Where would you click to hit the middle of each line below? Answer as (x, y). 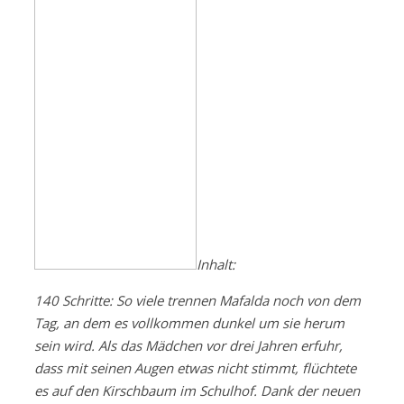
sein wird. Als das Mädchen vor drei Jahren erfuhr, (188, 346)
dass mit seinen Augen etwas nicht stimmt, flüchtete (195, 368)
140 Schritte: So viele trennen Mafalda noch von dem (197, 301)
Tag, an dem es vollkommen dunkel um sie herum (189, 323)
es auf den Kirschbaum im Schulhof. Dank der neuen (197, 391)
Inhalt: (216, 265)
